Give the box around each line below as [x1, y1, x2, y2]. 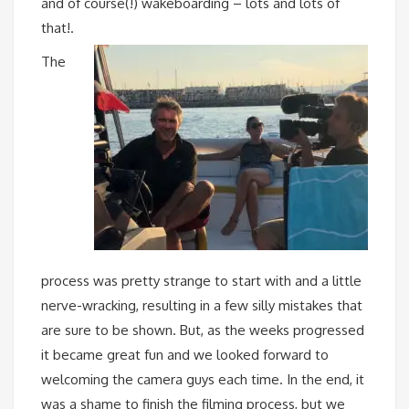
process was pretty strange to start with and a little [41, 271, 362, 289]
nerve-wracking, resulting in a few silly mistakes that [41, 296, 362, 314]
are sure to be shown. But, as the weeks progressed [41, 320, 364, 339]
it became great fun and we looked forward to [41, 345, 329, 363]
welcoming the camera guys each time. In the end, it [41, 370, 364, 388]
